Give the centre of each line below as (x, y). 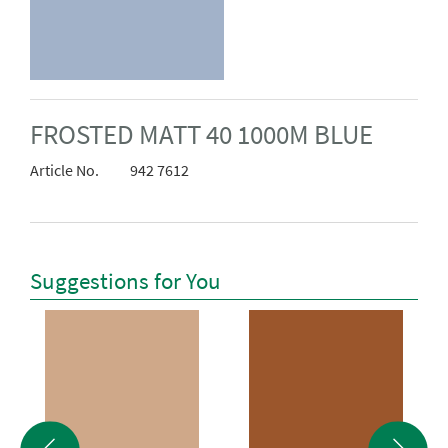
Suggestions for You (125, 280)
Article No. (64, 170)
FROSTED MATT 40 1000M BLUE (201, 135)
